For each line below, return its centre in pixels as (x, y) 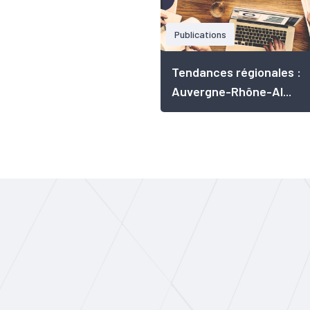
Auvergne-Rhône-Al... (231, 91)
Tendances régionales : (236, 72)
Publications (200, 34)
